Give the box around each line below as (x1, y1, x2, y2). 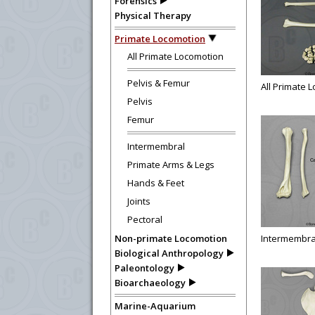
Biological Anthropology (115, 247, 224, 259)
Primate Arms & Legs (127, 158, 214, 171)
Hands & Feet (127, 176, 184, 189)
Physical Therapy (115, 9, 191, 22)
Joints (127, 195, 150, 207)
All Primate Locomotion (127, 50, 224, 63)
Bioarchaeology (115, 276, 186, 289)
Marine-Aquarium (115, 300, 195, 312)
